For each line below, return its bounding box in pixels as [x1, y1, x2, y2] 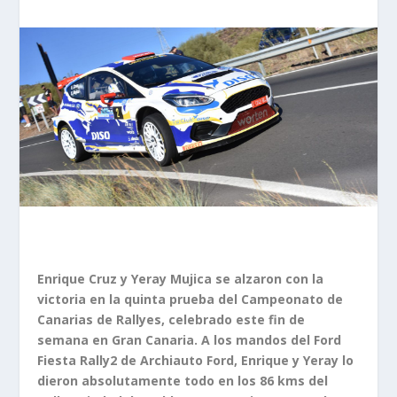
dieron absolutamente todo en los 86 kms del [37, 371, 329, 389]
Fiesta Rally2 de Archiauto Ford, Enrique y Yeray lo [37, 351, 354, 369]
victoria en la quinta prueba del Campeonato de [37, 290, 344, 307]
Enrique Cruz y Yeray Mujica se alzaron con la [37, 269, 324, 287]
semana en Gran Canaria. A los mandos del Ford [37, 331, 342, 348]
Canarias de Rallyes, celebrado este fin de [37, 310, 306, 328]
